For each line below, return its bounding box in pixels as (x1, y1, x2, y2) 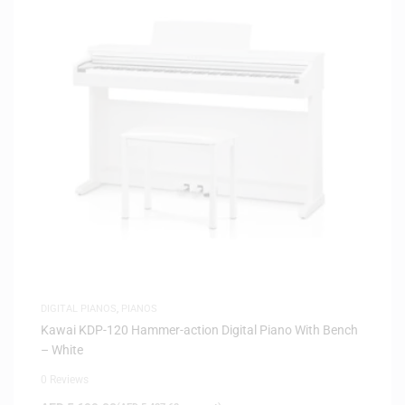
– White (41, 342, 83, 357)
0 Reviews (41, 372, 89, 386)
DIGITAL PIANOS (41, 302, 117, 315)
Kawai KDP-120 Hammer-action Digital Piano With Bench (41, 322, 358, 337)
